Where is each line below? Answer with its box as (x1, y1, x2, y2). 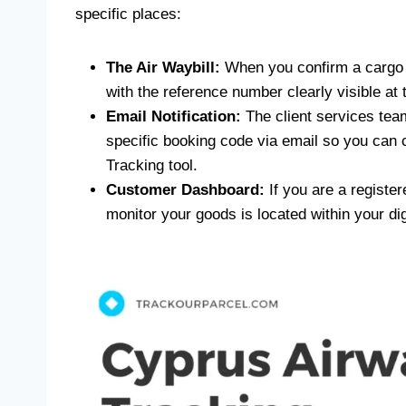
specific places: (75, 5, 181, 23)
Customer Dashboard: (106, 181, 265, 198)
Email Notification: (106, 108, 241, 125)
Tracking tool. (106, 157, 198, 174)
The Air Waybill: (106, 59, 220, 76)
